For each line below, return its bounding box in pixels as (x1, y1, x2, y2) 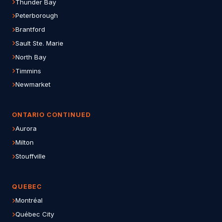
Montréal (15, 196, 43, 205)
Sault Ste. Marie (15, 39, 63, 47)
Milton (15, 138, 34, 147)
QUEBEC (12, 183, 42, 191)
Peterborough (15, 11, 58, 20)
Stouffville (15, 152, 46, 161)
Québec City (15, 210, 54, 219)
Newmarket (15, 80, 51, 89)
